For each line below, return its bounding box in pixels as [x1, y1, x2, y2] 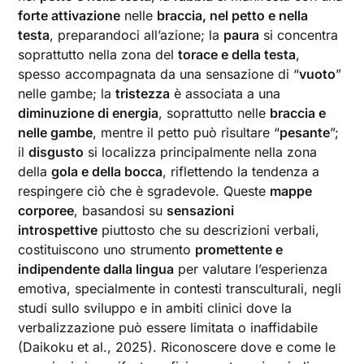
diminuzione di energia [18, 105, 159, 121]
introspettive [18, 222, 98, 238]
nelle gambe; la [18, 85, 116, 102]
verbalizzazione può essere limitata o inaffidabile [18, 319, 318, 336]
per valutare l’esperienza [174, 261, 328, 277]
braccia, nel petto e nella [157, 7, 309, 24]
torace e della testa [178, 46, 297, 63]
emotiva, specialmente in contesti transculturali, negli [18, 280, 342, 297]
